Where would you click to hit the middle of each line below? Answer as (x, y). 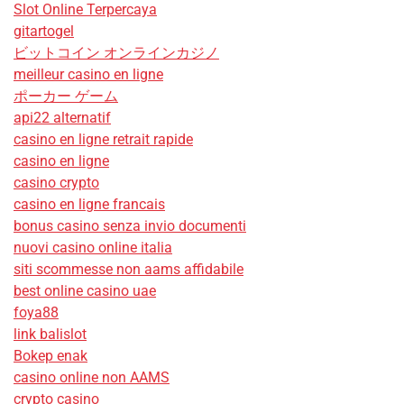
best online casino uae (85, 290)
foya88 (36, 312)
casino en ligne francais (89, 204)
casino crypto (56, 182)
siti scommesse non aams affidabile (129, 269)
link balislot (50, 334)
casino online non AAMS (92, 377)
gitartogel (44, 31)
